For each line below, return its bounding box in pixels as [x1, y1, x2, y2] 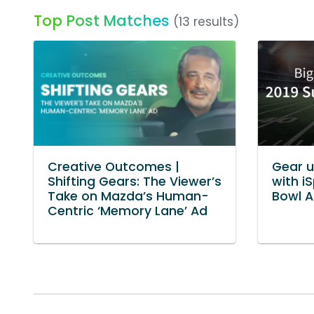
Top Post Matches [34, 11, 170, 32]
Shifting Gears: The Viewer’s [48, 173, 221, 191]
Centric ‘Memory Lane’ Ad [48, 203, 207, 220]
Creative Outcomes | [48, 158, 179, 176]
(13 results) [173, 13, 239, 31]
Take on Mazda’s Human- [48, 188, 209, 205]
